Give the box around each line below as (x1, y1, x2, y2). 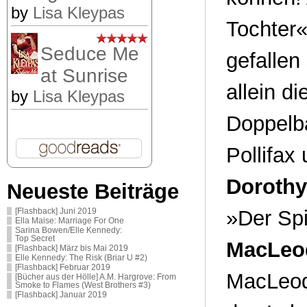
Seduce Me (40, 42, 139, 64)
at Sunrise (40, 64, 128, 86)
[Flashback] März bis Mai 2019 (15, 243, 128, 252)
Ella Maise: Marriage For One (15, 216, 124, 225)
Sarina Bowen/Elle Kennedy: (15, 225, 122, 234)
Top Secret (15, 234, 55, 243)
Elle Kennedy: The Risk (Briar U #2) (15, 253, 147, 262)
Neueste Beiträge (7, 179, 179, 204)
